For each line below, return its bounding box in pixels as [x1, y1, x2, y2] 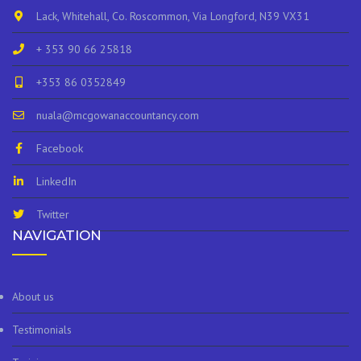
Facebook [36, 141, 83, 156]
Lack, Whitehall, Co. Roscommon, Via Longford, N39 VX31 [36, 9, 309, 24]
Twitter [36, 207, 69, 222]
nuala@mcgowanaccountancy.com [36, 108, 199, 123]
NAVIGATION [12, 227, 102, 244]
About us [12, 289, 54, 305]
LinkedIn [36, 174, 77, 189]
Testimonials [12, 322, 72, 338]
